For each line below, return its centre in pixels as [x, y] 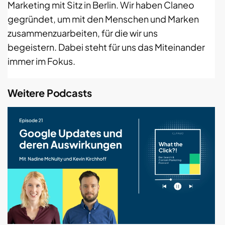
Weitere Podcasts [50, 93]
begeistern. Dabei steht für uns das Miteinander [106, 47]
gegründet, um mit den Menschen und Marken [103, 19]
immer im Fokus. [41, 61]
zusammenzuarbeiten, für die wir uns [83, 33]
